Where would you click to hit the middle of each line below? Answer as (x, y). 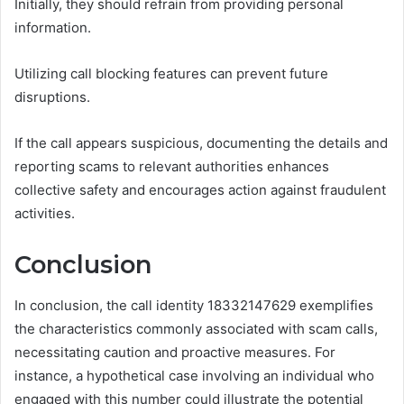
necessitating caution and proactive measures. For (175, 352)
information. (53, 28)
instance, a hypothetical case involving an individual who (194, 375)
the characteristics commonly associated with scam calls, (196, 328)
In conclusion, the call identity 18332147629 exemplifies (194, 305)
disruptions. (52, 97)
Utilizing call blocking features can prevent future (171, 73)
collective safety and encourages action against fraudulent (200, 190)
